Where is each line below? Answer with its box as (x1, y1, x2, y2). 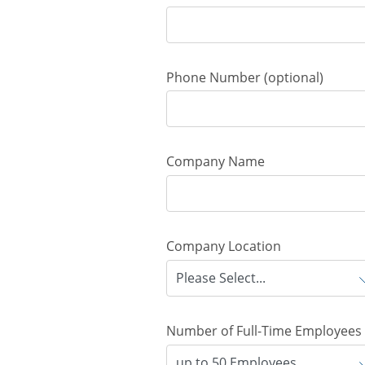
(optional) (264, 68, 323, 86)
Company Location (166, 237, 281, 256)
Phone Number (166, 68, 261, 86)
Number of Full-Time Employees (166, 321, 362, 340)
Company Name (166, 152, 265, 171)
